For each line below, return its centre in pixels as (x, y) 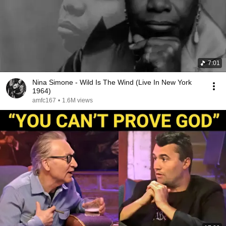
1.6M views (77, 100)
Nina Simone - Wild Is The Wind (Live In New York (112, 82)
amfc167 (44, 100)
